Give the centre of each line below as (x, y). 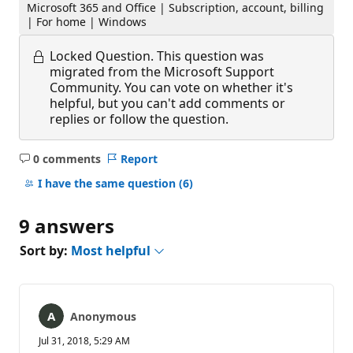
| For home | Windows (87, 22)
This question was (210, 56)
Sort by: (45, 250)
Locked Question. (102, 56)
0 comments (67, 158)
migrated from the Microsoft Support (162, 71)
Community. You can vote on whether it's (171, 87)
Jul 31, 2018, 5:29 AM (84, 340)
